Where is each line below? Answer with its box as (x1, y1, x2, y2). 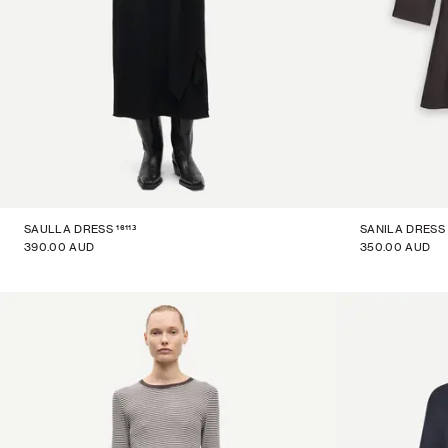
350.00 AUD (360, 240, 431, 254)
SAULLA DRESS (24, 222, 113, 236)
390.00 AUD (24, 240, 95, 254)
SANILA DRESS (360, 222, 445, 236)
